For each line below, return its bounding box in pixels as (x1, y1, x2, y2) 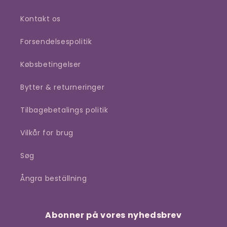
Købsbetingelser (20, 59, 81, 69)
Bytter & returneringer (20, 82, 105, 92)
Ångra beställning (20, 173, 87, 183)
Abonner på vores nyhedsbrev (45, 209, 182, 221)
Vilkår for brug (20, 128, 73, 138)
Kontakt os (20, 14, 61, 24)
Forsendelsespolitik (20, 36, 92, 47)
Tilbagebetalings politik (20, 105, 108, 115)
